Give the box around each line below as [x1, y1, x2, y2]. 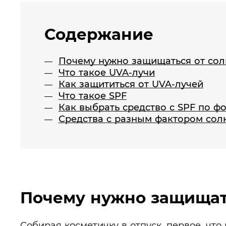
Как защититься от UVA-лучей [59, 79, 203, 89]
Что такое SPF [59, 90, 127, 101]
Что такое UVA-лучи [59, 67, 155, 78]
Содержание [44, 25, 153, 44]
